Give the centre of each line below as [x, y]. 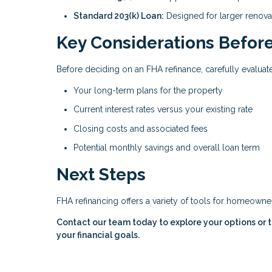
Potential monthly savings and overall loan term [167, 148]
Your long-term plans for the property [148, 90]
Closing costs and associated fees [141, 128]
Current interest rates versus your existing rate [163, 110]
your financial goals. [98, 235]
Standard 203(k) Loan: [119, 16]
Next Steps [101, 175]
